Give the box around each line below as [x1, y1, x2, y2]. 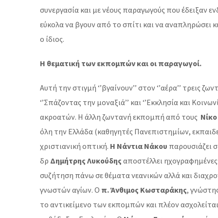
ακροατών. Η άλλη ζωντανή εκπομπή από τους [40, 112, 200, 122]
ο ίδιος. [40, 34, 64, 44]
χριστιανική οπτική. [40, 141, 110, 151]
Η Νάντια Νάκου [110, 141, 167, 151]
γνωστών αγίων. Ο [40, 185, 101, 195]
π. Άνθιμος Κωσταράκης [101, 185, 187, 195]
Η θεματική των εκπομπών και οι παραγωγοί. [40, 58, 201, 68]
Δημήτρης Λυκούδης [50, 156, 122, 165]
